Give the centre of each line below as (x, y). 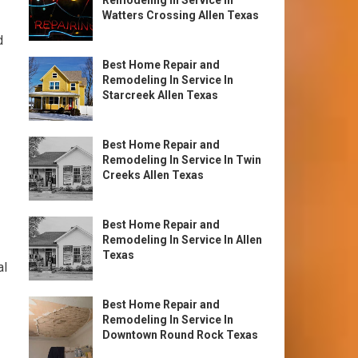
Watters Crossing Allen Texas (181, 15)
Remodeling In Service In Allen (182, 240)
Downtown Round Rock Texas (180, 335)
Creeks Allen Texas (153, 175)
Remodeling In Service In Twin (182, 160)
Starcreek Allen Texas (160, 95)
